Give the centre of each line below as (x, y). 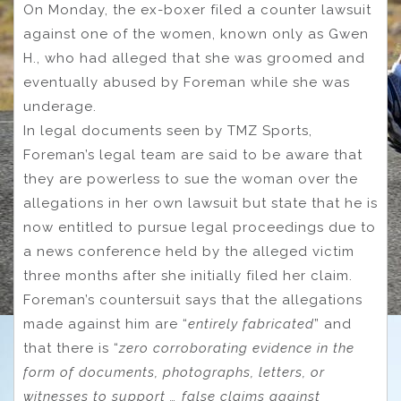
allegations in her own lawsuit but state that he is (200, 204)
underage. (60, 107)
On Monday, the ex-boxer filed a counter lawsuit (197, 10)
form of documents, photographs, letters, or (174, 373)
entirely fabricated (251, 324)
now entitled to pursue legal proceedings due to (200, 228)
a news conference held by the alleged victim (189, 252)
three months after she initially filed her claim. (188, 276)
